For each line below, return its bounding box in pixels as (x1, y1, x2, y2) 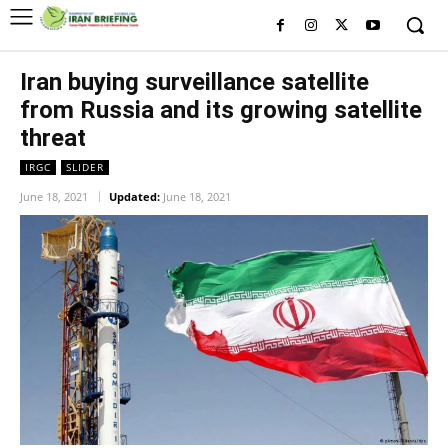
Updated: (109, 189, 160, 205)
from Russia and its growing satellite (20, 96, 422, 124)
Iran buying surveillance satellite (20, 68, 369, 96)
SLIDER (66, 160, 104, 174)
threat (20, 124, 86, 152)
